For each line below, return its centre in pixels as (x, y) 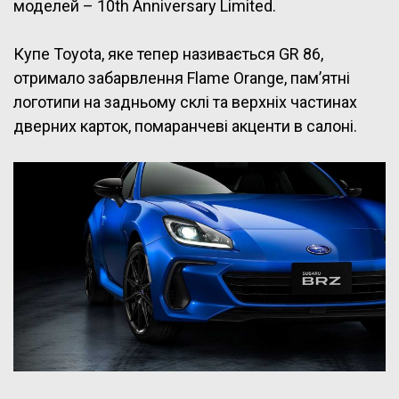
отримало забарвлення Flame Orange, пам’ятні (182, 78)
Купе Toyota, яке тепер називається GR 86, (168, 54)
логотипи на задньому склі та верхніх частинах (185, 102)
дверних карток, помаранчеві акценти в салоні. (185, 126)
